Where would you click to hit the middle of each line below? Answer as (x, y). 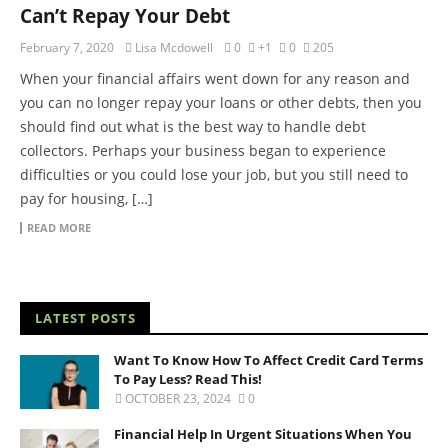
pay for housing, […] (86, 198)
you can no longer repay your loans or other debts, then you (221, 102)
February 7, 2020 (67, 47)
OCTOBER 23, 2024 (178, 398)
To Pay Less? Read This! (188, 378)
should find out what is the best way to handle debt (193, 126)
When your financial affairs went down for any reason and (215, 78)
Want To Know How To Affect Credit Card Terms (268, 359)
